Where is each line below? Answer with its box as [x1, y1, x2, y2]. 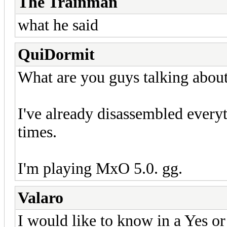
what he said [18, 16, 98, 34]
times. [18, 123, 57, 141]
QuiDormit [18, 45, 95, 63]
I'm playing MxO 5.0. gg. [18, 159, 182, 177]
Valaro [18, 188, 63, 207]
